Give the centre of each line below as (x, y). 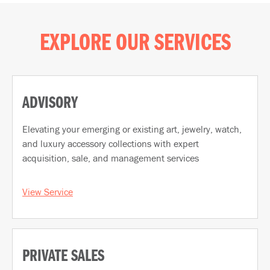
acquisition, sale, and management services (111, 158)
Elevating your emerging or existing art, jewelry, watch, (132, 129)
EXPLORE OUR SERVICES (135, 44)
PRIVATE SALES (68, 257)
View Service (48, 192)
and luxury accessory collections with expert (111, 144)
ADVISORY (55, 104)
